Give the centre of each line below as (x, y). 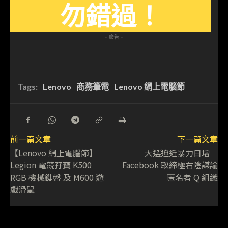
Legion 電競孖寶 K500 (51, 165)
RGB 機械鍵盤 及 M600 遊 (57, 177)
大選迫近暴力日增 (181, 152)
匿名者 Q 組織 (192, 177)
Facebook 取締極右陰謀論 (170, 165)
